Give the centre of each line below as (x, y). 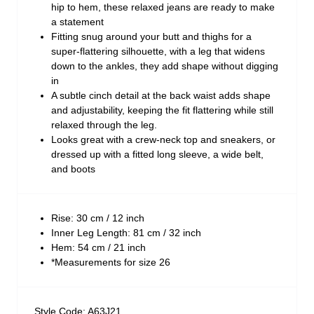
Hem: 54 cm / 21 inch (98, 248)
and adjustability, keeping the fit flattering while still (162, 110)
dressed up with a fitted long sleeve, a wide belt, (157, 155)
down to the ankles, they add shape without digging (165, 66)
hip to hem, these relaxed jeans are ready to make (163, 7)
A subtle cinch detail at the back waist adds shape (161, 96)
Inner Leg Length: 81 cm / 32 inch (126, 233)
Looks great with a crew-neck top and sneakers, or (163, 140)
